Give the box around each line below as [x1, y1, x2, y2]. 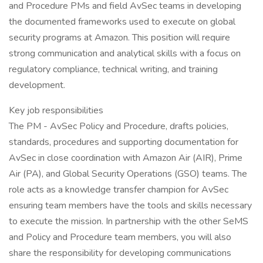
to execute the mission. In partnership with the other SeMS [9, 215, 248, 228]
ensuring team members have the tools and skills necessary [9, 199, 252, 212]
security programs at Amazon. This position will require [9, 31, 230, 44]
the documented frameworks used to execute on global [9, 15, 235, 28]
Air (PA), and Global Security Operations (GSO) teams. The [9, 167, 247, 180]
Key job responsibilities [9, 104, 103, 117]
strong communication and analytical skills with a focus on [9, 47, 241, 60]
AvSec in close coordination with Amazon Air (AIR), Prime [9, 151, 242, 164]
